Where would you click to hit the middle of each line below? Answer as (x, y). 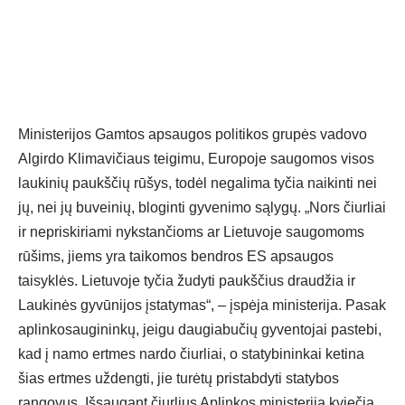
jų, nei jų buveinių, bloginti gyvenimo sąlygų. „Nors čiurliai (202, 208)
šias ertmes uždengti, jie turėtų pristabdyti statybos (179, 379)
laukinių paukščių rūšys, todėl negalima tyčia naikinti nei (198, 184)
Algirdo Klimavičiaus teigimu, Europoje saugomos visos (196, 159)
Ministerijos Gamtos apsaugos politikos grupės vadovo (193, 135)
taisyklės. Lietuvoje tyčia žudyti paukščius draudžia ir (187, 281)
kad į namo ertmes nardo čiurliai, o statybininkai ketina (191, 354)
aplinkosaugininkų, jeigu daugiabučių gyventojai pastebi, (200, 330)
